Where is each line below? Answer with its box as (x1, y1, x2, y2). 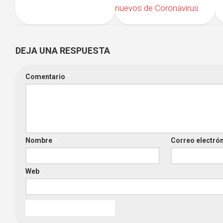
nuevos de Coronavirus (115, 3, 201, 13)
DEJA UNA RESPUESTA (15, 45, 110, 56)
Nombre (25, 136, 54, 145)
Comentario (25, 73, 67, 81)
